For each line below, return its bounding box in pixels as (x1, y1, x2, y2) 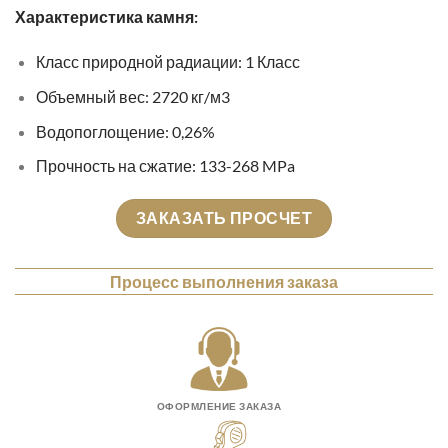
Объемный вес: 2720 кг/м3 (35, 86, 230, 106)
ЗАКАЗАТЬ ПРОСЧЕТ (135, 208, 313, 227)
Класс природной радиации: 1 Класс (35, 52, 303, 72)
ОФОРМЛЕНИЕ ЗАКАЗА (156, 401, 282, 413)
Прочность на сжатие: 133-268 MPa (35, 156, 295, 176)
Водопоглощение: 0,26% (35, 121, 215, 141)
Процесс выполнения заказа (110, 271, 338, 291)
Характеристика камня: (15, 6, 198, 26)
